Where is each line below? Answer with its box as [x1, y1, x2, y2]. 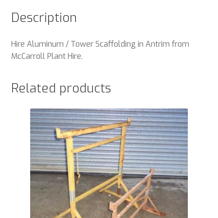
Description [11, 9, 77, 26]
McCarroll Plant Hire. [11, 51, 83, 61]
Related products [11, 80, 111, 97]
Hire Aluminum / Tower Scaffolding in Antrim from [11, 38, 189, 49]
